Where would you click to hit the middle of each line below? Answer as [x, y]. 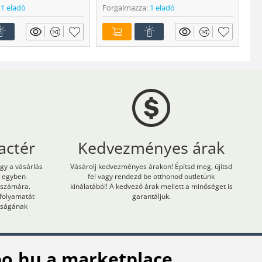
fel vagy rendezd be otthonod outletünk [151, 177]
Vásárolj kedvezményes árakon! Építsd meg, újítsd [151, 167]
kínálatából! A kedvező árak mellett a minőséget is [151, 187]
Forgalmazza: [125, 8]
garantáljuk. [151, 196]
